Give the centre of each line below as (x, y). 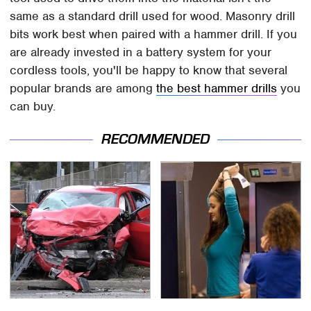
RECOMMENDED (155, 139)
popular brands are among (83, 89)
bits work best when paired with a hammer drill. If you (154, 34)
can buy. (33, 107)
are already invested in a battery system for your (141, 52)
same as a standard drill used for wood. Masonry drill (153, 16)
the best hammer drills (217, 89)
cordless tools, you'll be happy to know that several (149, 70)
